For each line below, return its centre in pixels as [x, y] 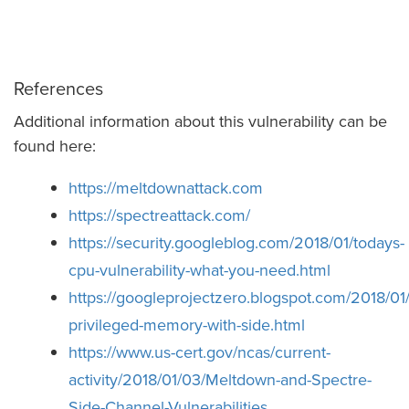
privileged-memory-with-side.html [187, 325]
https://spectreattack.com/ [159, 215]
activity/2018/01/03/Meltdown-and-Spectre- [220, 379]
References [58, 88]
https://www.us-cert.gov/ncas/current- [199, 352]
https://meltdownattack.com [166, 188]
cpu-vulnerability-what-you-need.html [199, 270]
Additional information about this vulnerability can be [200, 121]
